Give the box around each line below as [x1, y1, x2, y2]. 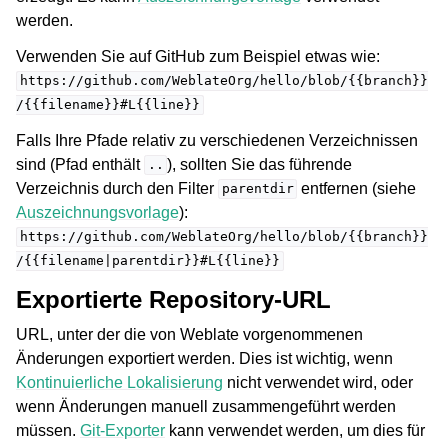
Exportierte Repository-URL [16, 285, 331, 313]
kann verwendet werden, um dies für [165, 421, 425, 439]
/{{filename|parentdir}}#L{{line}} [16, 253, 280, 269]
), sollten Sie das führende [167, 155, 353, 173]
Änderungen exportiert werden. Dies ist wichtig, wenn [16, 349, 393, 367]
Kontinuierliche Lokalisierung [16, 373, 223, 391]
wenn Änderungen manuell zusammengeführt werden [16, 397, 396, 415]
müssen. [16, 421, 80, 439]
